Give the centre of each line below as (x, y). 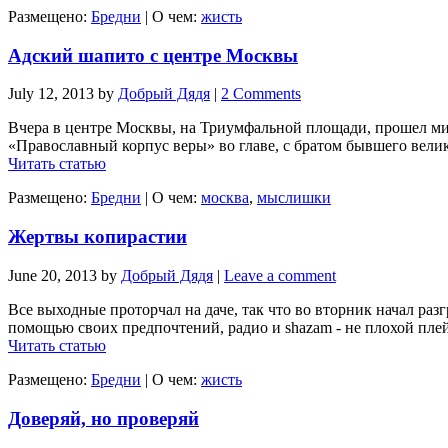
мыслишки (294, 198)
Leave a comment (280, 275)
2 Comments (261, 94)
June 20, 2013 (52, 275)
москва (225, 198)
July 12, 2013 (51, 94)
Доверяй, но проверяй (103, 418)
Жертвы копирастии (97, 237)
